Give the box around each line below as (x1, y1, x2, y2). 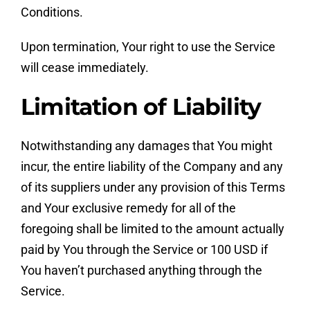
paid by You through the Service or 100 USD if (20, 242, 268, 257)
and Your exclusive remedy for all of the (20, 201, 236, 216)
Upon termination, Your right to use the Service (20, 39, 275, 55)
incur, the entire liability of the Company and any (20, 159, 283, 174)
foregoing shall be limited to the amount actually (20, 221, 284, 237)
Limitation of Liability (20, 93, 262, 121)
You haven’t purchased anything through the (20, 263, 262, 278)
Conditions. (20, 5, 83, 20)
